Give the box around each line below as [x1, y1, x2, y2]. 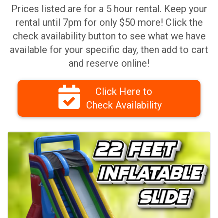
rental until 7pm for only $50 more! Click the [15, 17, 203, 28]
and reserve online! [69, 57, 149, 69]
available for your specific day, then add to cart [10, 44, 208, 55]
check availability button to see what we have [12, 30, 206, 42]
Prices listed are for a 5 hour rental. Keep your [11, 3, 207, 15]
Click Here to [95, 86, 152, 97]
